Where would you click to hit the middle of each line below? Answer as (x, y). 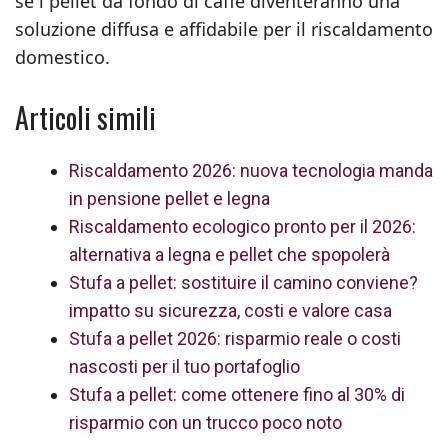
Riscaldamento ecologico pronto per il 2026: (242, 226)
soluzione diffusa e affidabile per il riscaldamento (224, 29)
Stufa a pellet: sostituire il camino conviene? (243, 282)
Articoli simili (85, 117)
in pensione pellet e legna (169, 198)
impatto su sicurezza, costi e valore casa (230, 310)
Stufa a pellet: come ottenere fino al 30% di (237, 394)
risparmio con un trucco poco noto (205, 422)
